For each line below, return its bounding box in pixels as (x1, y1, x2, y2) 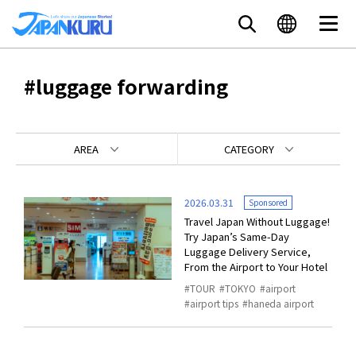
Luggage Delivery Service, (184, 244, 311, 259)
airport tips (189, 296, 238, 310)
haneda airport (247, 296, 314, 310)
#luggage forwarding (24, 72, 228, 100)
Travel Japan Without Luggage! (184, 214, 330, 229)
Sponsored (248, 196, 288, 208)
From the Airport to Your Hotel (184, 259, 327, 274)
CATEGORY (223, 141, 274, 157)
